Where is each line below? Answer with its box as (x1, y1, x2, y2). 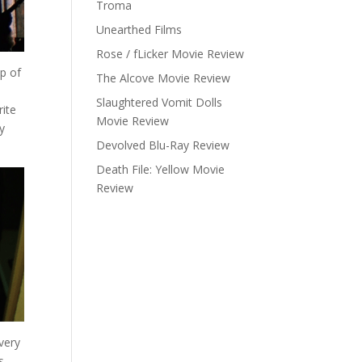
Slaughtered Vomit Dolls (96, 95, 223, 110)
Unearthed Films (96, 22, 183, 37)
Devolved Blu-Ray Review (96, 137, 230, 153)
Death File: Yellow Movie (96, 162, 225, 177)
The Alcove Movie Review (96, 70, 231, 86)
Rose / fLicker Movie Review (96, 46, 245, 61)
